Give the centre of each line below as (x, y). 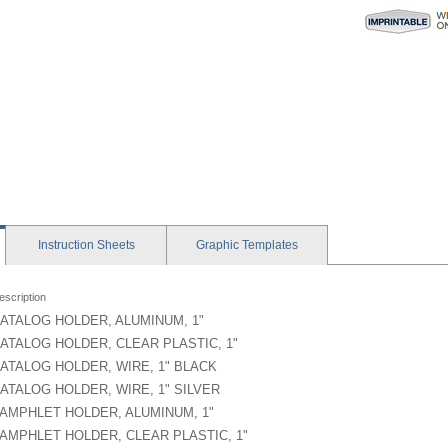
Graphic (219, 245)
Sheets (115, 245)
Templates (270, 245)
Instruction (67, 245)
